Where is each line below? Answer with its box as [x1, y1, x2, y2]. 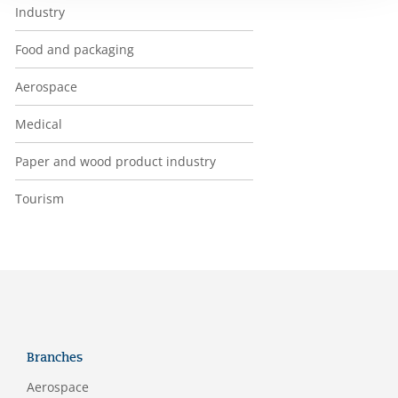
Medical [15, 115, 62, 132]
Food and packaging [15, 41, 134, 58]
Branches [27, 350, 83, 365]
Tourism [15, 190, 64, 207]
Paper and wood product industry [15, 153, 216, 170]
